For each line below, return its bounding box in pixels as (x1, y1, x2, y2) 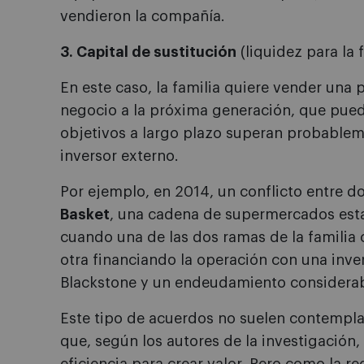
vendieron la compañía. (60, 9, 225, 24)
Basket (60, 207, 110, 222)
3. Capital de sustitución (60, 45, 236, 59)
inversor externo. (60, 149, 179, 163)
